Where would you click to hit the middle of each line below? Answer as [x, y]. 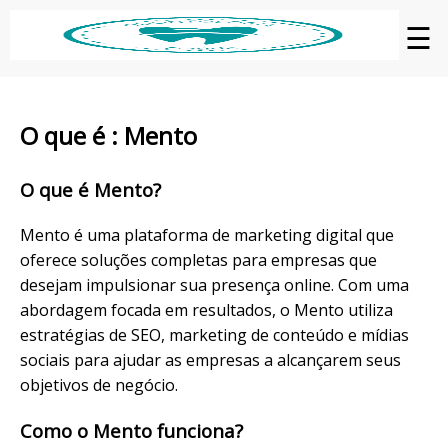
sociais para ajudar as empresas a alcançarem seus [210, 359]
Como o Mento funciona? [131, 431]
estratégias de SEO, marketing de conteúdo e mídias [214, 334]
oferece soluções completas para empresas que [198, 259]
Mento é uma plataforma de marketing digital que [207, 234]
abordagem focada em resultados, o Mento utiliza [206, 309]
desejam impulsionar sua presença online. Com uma [214, 284]
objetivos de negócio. [99, 384]
